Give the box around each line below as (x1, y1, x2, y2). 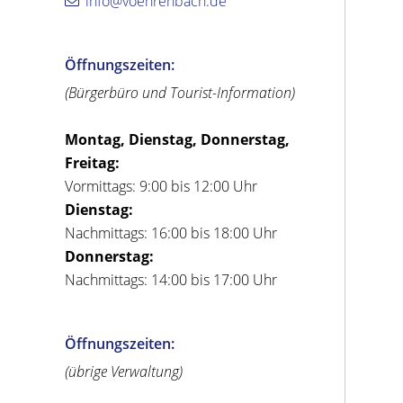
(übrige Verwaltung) (65, 361, 184, 381)
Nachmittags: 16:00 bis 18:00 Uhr (65, 222, 278, 243)
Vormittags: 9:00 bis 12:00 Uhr (65, 175, 258, 196)
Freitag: (65, 152, 121, 173)
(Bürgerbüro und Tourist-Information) (65, 82, 296, 103)
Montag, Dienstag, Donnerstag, (65, 129, 291, 149)
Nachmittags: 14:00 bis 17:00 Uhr (65, 269, 278, 290)
